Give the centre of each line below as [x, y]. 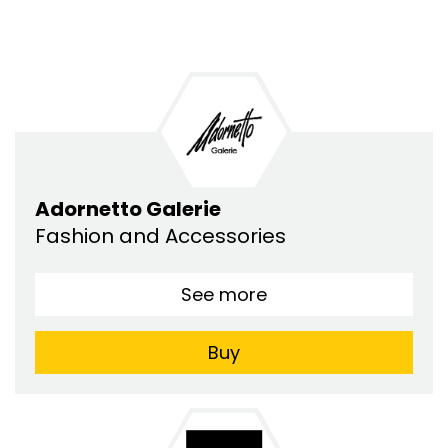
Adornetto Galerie [128, 209]
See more [224, 295]
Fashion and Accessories [163, 236]
